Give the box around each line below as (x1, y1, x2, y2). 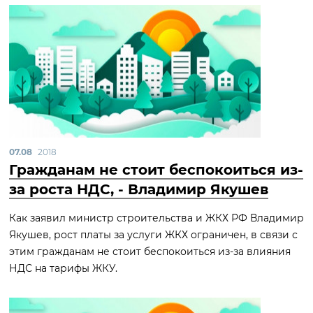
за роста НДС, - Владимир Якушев (9, 181, 268, 198)
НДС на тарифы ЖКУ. (9, 262, 117, 275)
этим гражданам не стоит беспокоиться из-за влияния (9, 245, 291, 258)
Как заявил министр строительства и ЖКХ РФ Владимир (9, 212, 304, 224)
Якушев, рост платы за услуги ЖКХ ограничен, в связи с (9, 228, 298, 241)
